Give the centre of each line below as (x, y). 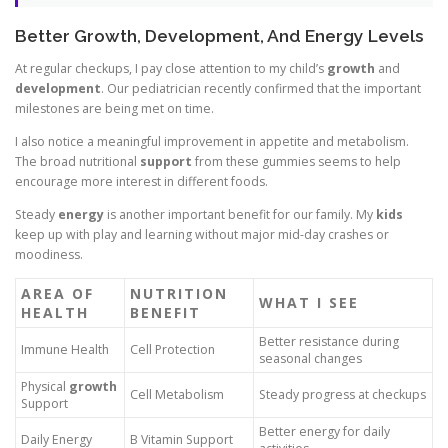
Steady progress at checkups (342, 395)
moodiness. (49, 254)
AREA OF (57, 294)
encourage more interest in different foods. (141, 181)
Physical (45, 387)
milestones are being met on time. (114, 108)
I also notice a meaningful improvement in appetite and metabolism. (212, 141)
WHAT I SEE (309, 303)
